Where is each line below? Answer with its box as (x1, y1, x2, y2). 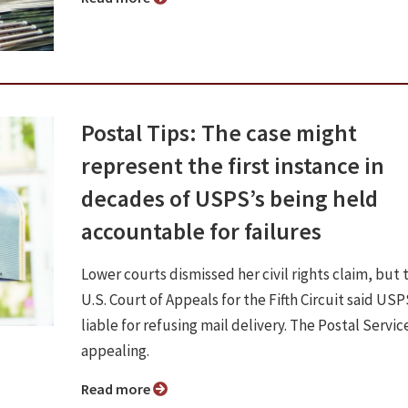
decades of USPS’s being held (81, 183, 378, 213)
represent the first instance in (81, 150, 384, 180)
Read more (89, 379, 153, 398)
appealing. (81, 340, 149, 361)
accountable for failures (81, 216, 321, 246)
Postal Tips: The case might (81, 117, 357, 148)
